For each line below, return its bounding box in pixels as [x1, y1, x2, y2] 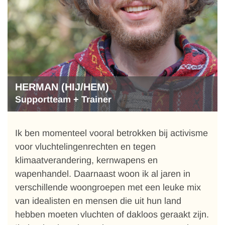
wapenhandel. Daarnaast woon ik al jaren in [15, 169, 190, 179]
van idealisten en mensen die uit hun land [15, 196, 181, 206]
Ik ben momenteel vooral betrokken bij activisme [15, 128, 208, 138]
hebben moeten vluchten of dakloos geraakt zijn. [15, 209, 209, 219]
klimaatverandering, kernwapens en [15, 155, 158, 165]
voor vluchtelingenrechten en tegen [15, 142, 156, 152]
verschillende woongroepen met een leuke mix [15, 182, 201, 192]
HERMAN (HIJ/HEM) [15, 81, 109, 92]
